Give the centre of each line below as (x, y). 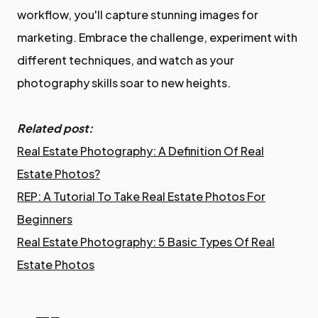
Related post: (55, 128)
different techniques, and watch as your (126, 60)
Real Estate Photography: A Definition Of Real (141, 150)
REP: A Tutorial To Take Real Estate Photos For (141, 196)
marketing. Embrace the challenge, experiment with (157, 37)
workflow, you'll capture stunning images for (138, 14)
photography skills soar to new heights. (124, 82)
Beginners (45, 219)
